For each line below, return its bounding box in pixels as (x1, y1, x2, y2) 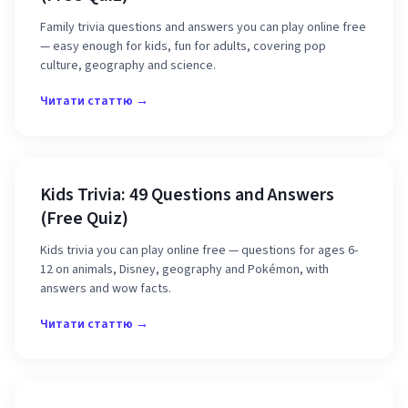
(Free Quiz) (40, 206, 128, 231)
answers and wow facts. (40, 280, 171, 298)
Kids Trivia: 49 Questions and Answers (40, 182, 334, 208)
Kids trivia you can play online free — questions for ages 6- (40, 241, 358, 260)
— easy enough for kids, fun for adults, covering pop (40, 37, 326, 56)
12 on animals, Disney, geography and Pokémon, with (40, 260, 329, 279)
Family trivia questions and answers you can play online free (40, 18, 366, 36)
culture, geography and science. (40, 56, 216, 75)
